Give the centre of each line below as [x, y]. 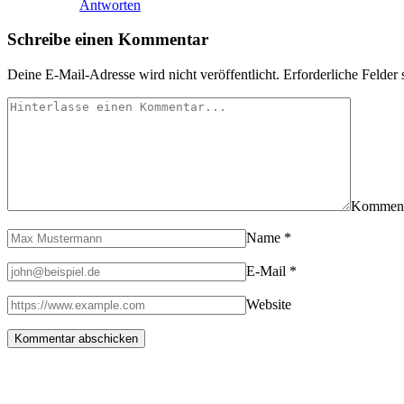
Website [269, 305]
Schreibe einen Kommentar [108, 40]
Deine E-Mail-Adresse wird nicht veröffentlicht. [143, 75]
